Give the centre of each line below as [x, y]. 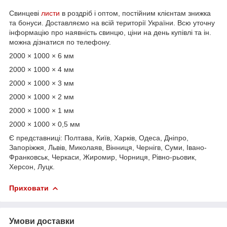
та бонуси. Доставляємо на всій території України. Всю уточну [112, 23]
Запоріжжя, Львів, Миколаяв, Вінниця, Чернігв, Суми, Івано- [108, 147]
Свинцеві [25, 13]
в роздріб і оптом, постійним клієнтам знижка [135, 13]
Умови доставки [42, 221]
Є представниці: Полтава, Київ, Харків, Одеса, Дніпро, [99, 138]
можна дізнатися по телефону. [60, 42]
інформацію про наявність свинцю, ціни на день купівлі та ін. [110, 32]
